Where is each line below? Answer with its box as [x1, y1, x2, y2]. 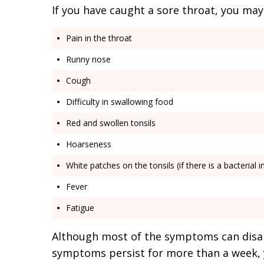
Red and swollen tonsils [66, 117, 156, 128]
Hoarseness [66, 138, 114, 150]
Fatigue [66, 202, 94, 213]
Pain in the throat [66, 32, 132, 44]
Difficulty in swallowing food [66, 95, 173, 107]
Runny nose [66, 53, 111, 65]
